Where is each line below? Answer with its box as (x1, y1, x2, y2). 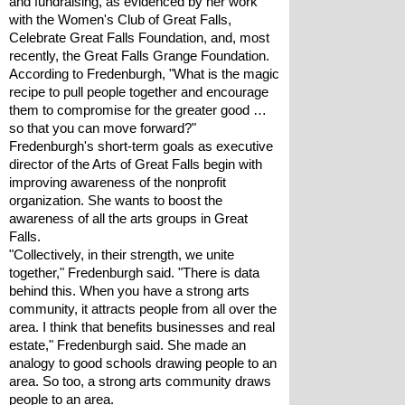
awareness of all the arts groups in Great (9, 212, 248, 226)
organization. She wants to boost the (9, 193, 222, 208)
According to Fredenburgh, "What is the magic (9, 67, 279, 81)
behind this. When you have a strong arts (9, 284, 250, 298)
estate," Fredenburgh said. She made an (9, 338, 246, 353)
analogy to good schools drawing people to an (9, 356, 277, 371)
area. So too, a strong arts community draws (9, 374, 271, 389)
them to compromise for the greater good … (9, 103, 267, 118)
